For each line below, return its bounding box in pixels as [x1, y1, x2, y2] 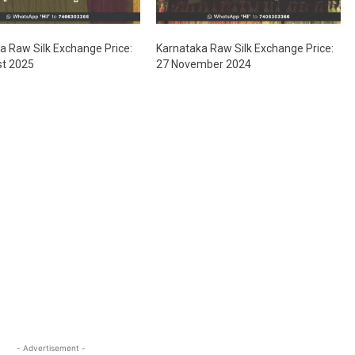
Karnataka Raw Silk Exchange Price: [155, 42, 334, 55]
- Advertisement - [16, 343, 86, 353]
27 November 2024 [155, 58, 251, 71]
